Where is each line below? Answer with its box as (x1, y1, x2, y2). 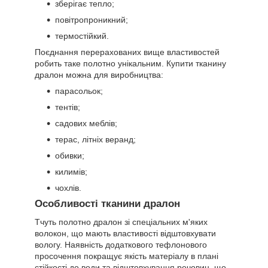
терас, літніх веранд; (55, 134, 136, 144)
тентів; (55, 102, 80, 112)
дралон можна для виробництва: (35, 69, 163, 80)
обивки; (55, 150, 84, 160)
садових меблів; (55, 118, 117, 128)
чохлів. (55, 182, 81, 193)
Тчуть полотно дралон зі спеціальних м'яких (35, 217, 208, 227)
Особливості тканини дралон (35, 197, 180, 209)
